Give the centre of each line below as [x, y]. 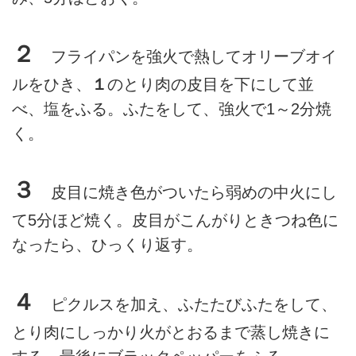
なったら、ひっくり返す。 [107, 245]
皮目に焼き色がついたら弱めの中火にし [186, 193]
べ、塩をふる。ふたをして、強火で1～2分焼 [172, 109]
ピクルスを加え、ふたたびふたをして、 [186, 304]
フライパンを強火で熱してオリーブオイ [186, 57]
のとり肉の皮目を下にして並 [211, 85]
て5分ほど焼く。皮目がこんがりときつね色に [175, 221]
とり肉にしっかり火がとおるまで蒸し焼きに [171, 332]
